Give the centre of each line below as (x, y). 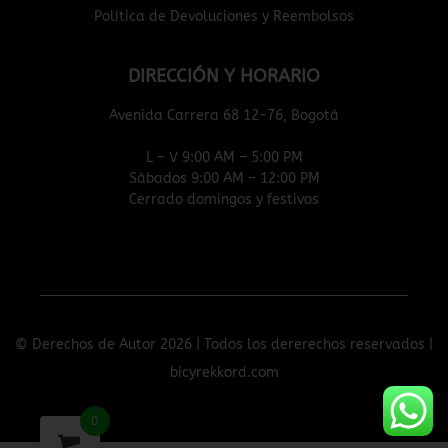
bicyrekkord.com (224, 373)
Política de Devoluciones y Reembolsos (224, 17)
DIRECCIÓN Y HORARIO (224, 76)
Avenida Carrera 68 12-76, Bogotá (224, 116)
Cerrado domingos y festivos (224, 200)
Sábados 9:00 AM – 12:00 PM (224, 179)
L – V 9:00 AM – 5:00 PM (224, 158)
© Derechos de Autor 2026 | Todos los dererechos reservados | (224, 345)
